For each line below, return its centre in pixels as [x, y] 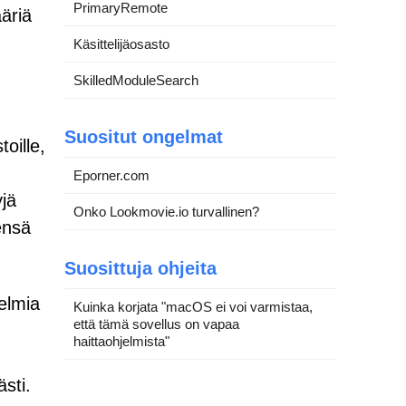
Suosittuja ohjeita [140, 268]
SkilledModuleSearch [136, 80]
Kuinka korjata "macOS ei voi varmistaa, [193, 306]
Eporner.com [111, 175]
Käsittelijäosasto [121, 43]
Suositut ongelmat [144, 136]
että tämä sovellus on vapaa [156, 324]
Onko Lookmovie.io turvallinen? [166, 211]
